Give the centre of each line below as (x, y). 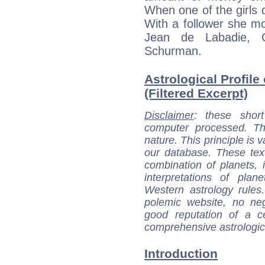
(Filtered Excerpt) (196, 93)
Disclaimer (169, 115)
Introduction (181, 254)
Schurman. (173, 51)
